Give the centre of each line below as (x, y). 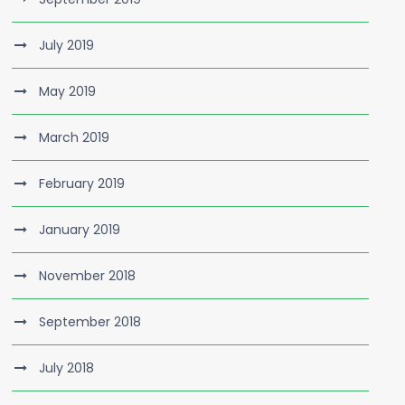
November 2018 (88, 276)
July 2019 (67, 45)
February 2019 (82, 184)
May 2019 (68, 91)
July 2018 (67, 368)
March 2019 (75, 137)
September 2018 (90, 322)
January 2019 (80, 230)
